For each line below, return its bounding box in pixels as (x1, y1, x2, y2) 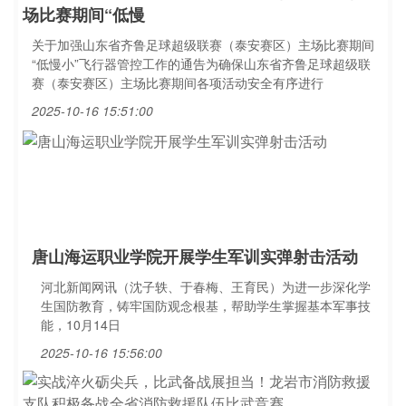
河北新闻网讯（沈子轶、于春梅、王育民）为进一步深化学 (41, 277, 371, 295)
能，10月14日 (41, 315, 121, 333)
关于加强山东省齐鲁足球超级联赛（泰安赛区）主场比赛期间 (32, 35, 374, 53)
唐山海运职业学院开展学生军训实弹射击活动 (32, 245, 358, 268)
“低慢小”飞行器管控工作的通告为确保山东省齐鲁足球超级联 (32, 54, 371, 72)
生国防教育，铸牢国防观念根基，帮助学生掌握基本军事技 (41, 296, 371, 314)
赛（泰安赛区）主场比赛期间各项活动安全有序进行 (32, 73, 324, 92)
